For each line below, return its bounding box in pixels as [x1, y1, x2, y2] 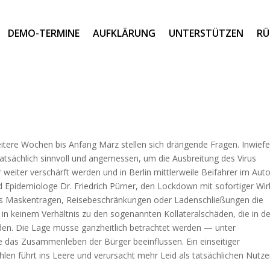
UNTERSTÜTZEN [169, 27, 243, 40]
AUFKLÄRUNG [93, 27, 155, 40]
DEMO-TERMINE [8, 27, 80, 40]
